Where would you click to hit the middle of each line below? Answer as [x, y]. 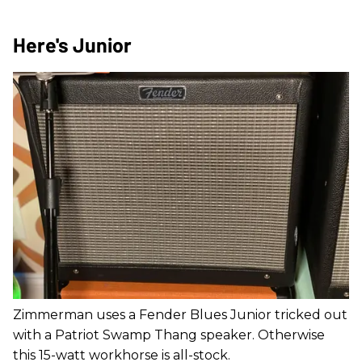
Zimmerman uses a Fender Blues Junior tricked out [180, 314]
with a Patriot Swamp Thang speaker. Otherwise [169, 335]
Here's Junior [72, 45]
